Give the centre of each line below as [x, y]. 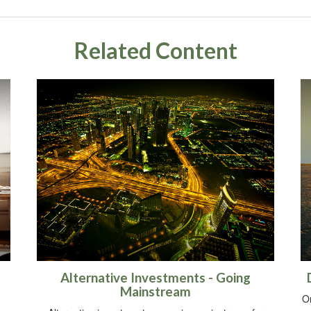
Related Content [155, 50]
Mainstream [155, 292]
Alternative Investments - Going [155, 278]
